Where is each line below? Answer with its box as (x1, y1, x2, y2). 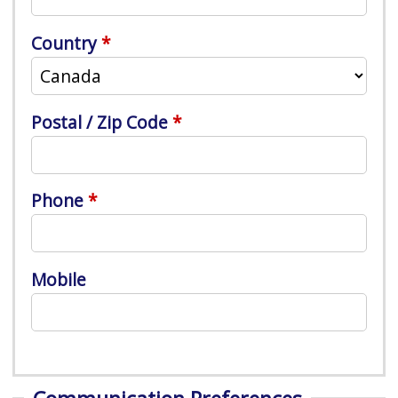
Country (31, 30, 98, 55)
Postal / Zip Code (31, 109, 169, 134)
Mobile (31, 267, 87, 292)
